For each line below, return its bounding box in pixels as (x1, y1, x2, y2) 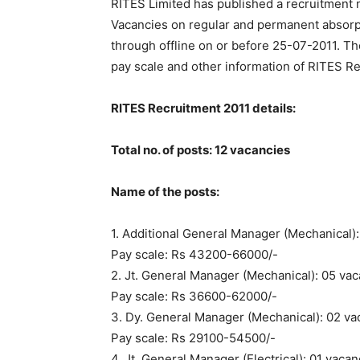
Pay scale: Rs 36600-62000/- (111, 288, 277, 305)
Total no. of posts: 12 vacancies (111, 142, 290, 158)
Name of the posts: (111, 184, 219, 200)
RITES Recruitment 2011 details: (111, 100, 296, 117)
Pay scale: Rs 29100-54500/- (111, 330, 276, 346)
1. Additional (111, 226, 182, 242)
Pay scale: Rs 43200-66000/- (111, 247, 278, 263)
